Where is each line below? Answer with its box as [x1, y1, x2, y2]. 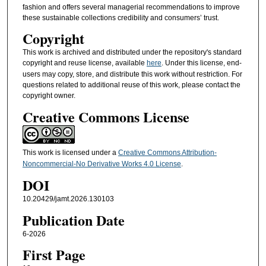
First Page [22, 243, 85, 265]
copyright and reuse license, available [22, 59, 147, 68]
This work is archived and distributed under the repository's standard [22, 48, 242, 57]
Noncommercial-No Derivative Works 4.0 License [22, 159, 181, 168]
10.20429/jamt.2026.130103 [22, 195, 114, 204]
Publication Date [22, 209, 125, 230]
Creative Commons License [22, 106, 189, 127]
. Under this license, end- [161, 59, 242, 68]
